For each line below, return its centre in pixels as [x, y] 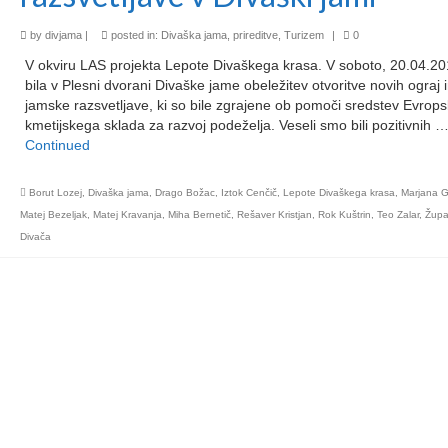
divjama [63, 34]
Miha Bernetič [199, 214]
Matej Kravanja [127, 214]
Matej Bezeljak [53, 214]
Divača [35, 236]
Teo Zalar [397, 214]
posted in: [134, 34]
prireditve [255, 34]
